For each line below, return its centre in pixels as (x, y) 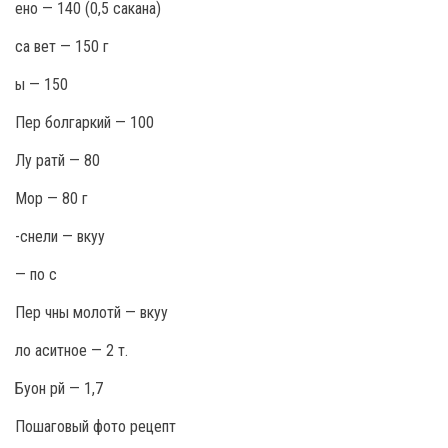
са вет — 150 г (62, 46)
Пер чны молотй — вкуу (91, 312)
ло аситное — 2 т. (71, 350)
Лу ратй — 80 (57, 160)
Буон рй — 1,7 (59, 388)
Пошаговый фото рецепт (95, 426)
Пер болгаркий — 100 (84, 122)
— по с (36, 274)
